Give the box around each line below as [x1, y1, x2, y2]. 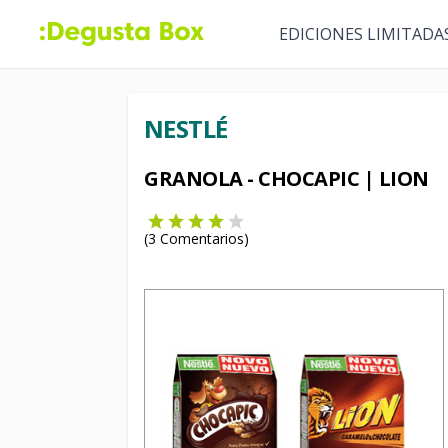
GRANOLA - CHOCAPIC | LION [144, 165, 429, 192]
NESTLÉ [144, 112, 228, 145]
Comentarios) [156, 229, 249, 248]
